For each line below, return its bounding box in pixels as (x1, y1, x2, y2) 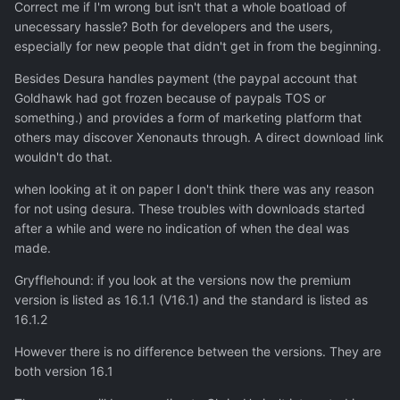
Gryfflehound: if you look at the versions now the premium (14, 272, 351, 288)
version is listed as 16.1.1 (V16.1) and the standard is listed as (14, 292, 368, 308)
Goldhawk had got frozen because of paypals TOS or (14, 90, 326, 106)
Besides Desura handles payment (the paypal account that (14, 71, 357, 87)
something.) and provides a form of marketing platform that (14, 110, 362, 126)
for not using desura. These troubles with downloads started (14, 201, 365, 217)
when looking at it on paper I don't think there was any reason (14, 181, 374, 197)
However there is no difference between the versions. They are (14, 344, 381, 360)
